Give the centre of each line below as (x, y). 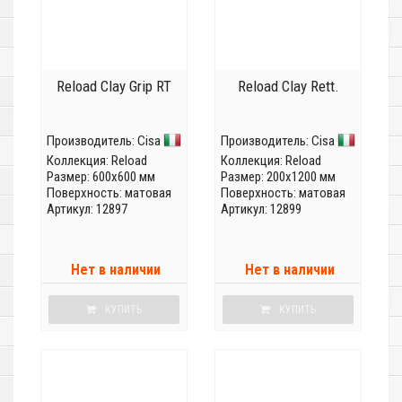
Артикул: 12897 (87, 210)
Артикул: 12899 (261, 210)
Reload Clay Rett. (288, 87)
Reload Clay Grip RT (114, 87)
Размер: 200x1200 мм (278, 177)
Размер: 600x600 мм (101, 177)
